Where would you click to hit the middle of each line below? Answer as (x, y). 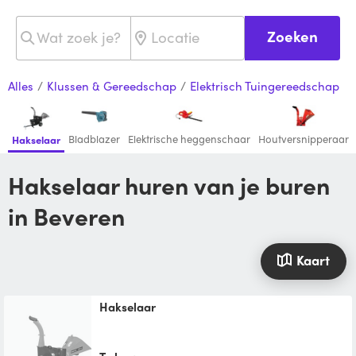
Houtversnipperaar (304, 139)
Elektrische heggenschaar (189, 139)
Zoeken (292, 36)
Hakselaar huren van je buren (16, 185)
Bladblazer (94, 139)
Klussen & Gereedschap (112, 86)
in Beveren (66, 216)
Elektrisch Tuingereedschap (265, 86)
